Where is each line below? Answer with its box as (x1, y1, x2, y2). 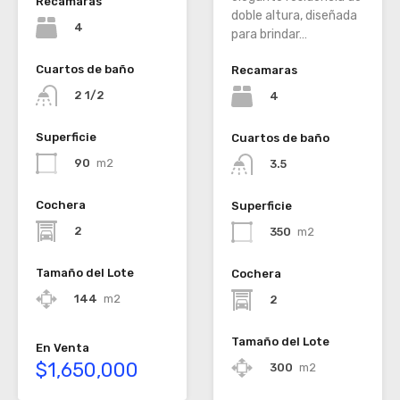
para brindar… (231, 26, 307, 42)
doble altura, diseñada (231, 7, 357, 23)
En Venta (36, 341, 89, 355)
